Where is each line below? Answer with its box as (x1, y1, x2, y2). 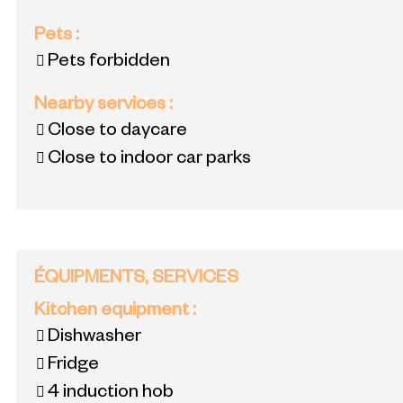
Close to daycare (48, 122, 187, 143)
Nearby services (34, 96, 169, 117)
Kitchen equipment (34, 302, 193, 323)
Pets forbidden (48, 53, 170, 74)
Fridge (48, 356, 99, 377)
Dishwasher (48, 328, 141, 349)
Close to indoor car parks (48, 150, 251, 171)
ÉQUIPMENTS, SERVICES (34, 270, 238, 291)
